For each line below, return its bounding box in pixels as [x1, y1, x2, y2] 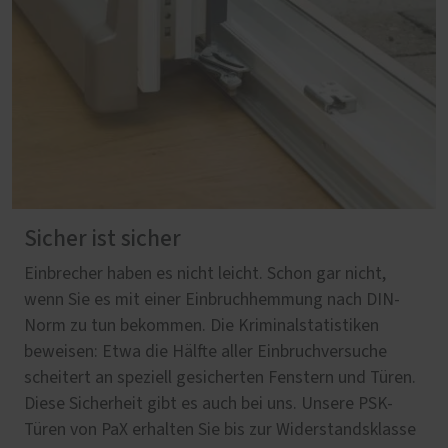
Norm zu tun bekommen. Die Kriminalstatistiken [24, 316, 379, 335]
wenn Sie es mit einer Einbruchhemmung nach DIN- [24, 290, 400, 309]
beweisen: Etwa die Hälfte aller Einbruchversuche [24, 342, 387, 361]
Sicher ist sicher [24, 226, 181, 251]
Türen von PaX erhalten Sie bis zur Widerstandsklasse [24, 420, 416, 439]
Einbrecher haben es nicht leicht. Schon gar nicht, [24, 264, 386, 283]
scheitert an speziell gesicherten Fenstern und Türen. [24, 368, 416, 387]
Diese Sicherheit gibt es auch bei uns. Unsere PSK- [24, 394, 393, 413]
